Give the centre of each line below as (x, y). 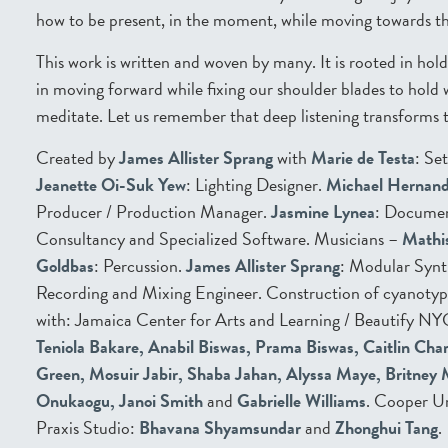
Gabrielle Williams (301, 401)
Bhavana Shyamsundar (220, 428)
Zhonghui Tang (386, 428)
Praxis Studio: (87, 428)
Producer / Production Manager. (153, 212)
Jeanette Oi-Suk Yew (111, 185)
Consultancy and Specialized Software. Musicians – (219, 239)
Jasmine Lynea (323, 212)
